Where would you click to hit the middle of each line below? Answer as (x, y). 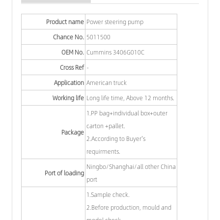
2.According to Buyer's (116, 138)
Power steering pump (115, 21)
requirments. (103, 151)
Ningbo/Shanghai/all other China (131, 166)
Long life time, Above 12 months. (130, 97)
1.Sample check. (108, 194)
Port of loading (64, 173)
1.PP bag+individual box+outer (127, 113)
